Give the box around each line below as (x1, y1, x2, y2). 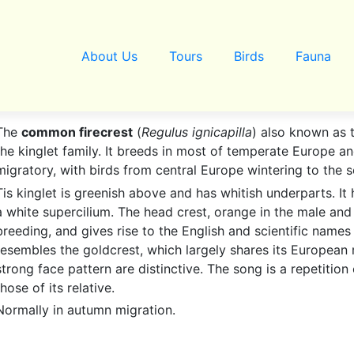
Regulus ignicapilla (141, 123, 252, 140)
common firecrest (21, 123, 133, 140)
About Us (81, 48, 137, 64)
